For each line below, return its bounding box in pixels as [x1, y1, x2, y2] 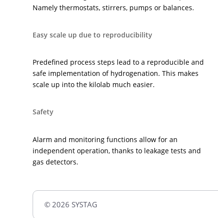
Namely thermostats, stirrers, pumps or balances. [33, 3, 195, 13]
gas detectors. [33, 157, 79, 166]
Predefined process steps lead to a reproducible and [33, 57, 204, 67]
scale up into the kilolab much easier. [33, 80, 155, 90]
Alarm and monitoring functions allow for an [33, 134, 178, 144]
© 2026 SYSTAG [44, 199, 98, 209]
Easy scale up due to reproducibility [33, 30, 153, 40]
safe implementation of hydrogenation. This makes [33, 69, 199, 78]
